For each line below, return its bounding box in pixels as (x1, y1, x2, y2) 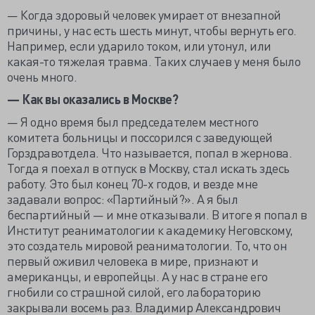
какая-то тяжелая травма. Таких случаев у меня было (7, 53, 300, 69)
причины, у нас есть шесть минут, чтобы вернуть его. (7, 22, 297, 38)
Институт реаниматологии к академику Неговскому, (7, 221, 293, 238)
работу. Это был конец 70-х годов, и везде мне (7, 175, 258, 191)
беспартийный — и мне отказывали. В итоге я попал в (7, 206, 307, 222)
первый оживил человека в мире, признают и (7, 252, 259, 269)
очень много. (7, 68, 77, 84)
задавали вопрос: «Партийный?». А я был (7, 191, 238, 207)
